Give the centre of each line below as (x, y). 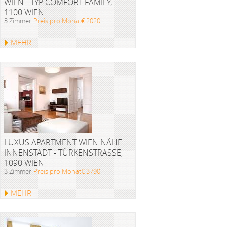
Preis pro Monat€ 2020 (67, 21)
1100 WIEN (24, 12)
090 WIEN (21, 163)
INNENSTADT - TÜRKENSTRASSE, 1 (63, 153)
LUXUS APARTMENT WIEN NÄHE (63, 142)
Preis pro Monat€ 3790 (67, 171)
